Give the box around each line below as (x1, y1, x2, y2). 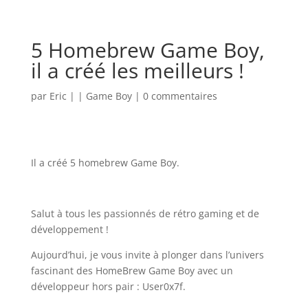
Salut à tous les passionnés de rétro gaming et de (30, 207, 259, 220)
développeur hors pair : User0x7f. (30, 280, 186, 293)
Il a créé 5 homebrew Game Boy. (30, 156, 179, 169)
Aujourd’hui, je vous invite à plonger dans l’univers (30, 248, 264, 261)
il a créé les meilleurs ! (30, 56, 244, 85)
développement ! (30, 223, 109, 236)
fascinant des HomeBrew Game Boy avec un (30, 264, 233, 277)
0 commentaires (142, 89, 217, 102)
